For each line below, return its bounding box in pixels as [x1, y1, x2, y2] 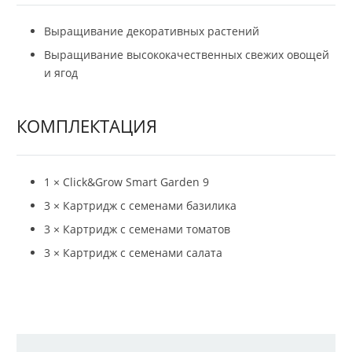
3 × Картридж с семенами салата [44, 244, 222, 260]
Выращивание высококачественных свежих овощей [44, 47, 329, 63]
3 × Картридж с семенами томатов [44, 221, 230, 236]
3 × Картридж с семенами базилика [44, 197, 236, 213]
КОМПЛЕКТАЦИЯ [16, 114, 157, 138]
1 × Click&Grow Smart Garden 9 [44, 174, 209, 189]
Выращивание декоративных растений [44, 24, 259, 39]
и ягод [44, 65, 78, 81]
